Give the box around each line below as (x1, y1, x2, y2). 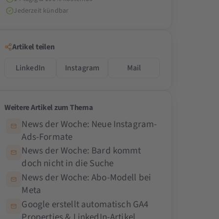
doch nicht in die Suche (22, 157, 114, 171)
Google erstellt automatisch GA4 (22, 197, 149, 211)
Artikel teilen (12, 41, 55, 52)
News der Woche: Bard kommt (22, 144, 141, 158)
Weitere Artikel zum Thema (4, 102, 93, 113)
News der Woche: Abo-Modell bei (22, 171, 152, 185)
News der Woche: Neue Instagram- (22, 117, 157, 131)
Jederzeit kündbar (14, 5, 69, 16)
